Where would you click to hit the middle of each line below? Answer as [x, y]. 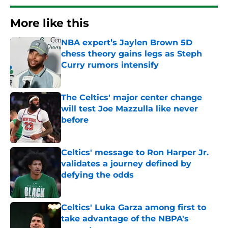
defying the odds [97, 175]
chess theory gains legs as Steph [132, 54]
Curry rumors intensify [110, 65]
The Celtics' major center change [132, 98]
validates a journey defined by [126, 164]
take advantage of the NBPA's [125, 219]
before [75, 120]
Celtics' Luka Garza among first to [134, 208]
